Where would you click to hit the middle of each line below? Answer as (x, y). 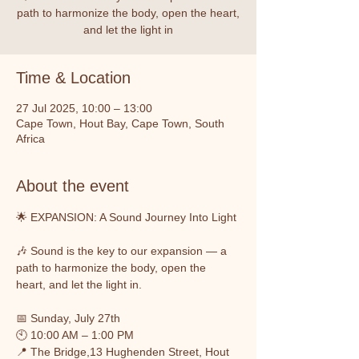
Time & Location (73, 78)
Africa (30, 139)
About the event (73, 186)
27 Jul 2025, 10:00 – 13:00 (84, 108)
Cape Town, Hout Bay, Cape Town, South (120, 123)
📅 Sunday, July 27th (68, 318)
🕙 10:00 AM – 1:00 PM (75, 335)
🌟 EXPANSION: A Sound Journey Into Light (126, 217)
